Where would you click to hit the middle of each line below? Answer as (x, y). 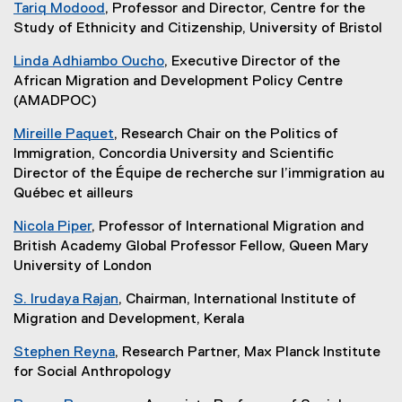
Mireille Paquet (64, 134)
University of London (83, 266)
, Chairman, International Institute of (237, 299)
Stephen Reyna (64, 352)
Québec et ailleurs (73, 193)
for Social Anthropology (92, 372)
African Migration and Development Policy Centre (178, 81)
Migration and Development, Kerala (129, 319)
